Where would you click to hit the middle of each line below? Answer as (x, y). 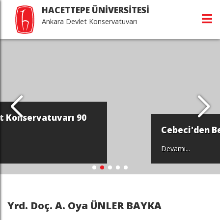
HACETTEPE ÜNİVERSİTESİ (96, 10)
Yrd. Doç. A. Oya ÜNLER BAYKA (84, 205)
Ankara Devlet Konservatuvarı (89, 21)
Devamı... (64, 149)
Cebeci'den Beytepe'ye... (104, 130)
